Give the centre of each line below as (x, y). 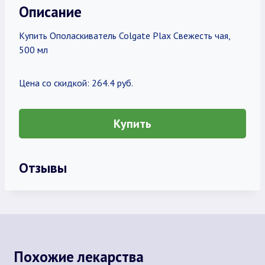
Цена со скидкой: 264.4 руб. (76, 83)
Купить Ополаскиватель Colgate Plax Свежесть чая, (125, 35)
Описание (50, 12)
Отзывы (43, 167)
